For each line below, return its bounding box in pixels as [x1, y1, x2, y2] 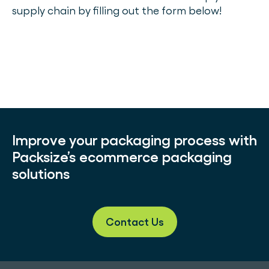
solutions [12, 165, 70, 183]
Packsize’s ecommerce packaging [12, 148, 232, 166]
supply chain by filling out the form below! [12, 4, 222, 17]
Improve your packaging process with [12, 131, 257, 149]
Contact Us [105, 216, 164, 228]
